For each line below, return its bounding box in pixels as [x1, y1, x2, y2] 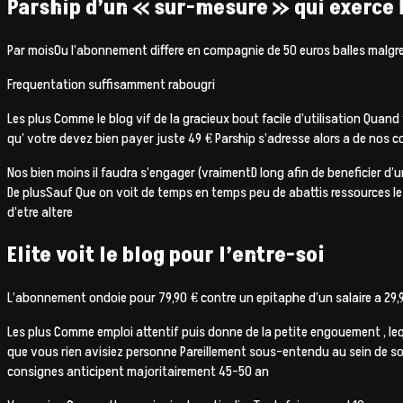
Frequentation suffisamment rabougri [7, 74, 215, 94]
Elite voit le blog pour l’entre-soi [7, 239, 325, 270]
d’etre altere [7, 201, 73, 222]
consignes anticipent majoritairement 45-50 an [7, 361, 269, 381]
